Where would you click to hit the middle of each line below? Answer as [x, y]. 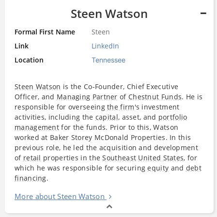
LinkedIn [106, 46]
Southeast [119, 157]
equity [158, 168]
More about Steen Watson [60, 196]
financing [31, 178]
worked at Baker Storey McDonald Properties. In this [103, 137]
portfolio [173, 117]
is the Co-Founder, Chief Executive [120, 86]
